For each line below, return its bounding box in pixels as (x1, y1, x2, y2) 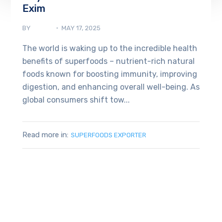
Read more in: (22, 130, 68, 140)
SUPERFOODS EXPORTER (70, 131, 146, 139)
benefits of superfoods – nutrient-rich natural (22, 56, 195, 66)
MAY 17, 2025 (61, 24, 101, 32)
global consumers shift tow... (22, 95, 130, 105)
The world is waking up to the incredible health (22, 44, 197, 54)
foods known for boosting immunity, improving (22, 69, 197, 79)
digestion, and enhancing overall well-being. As (22, 82, 200, 92)
